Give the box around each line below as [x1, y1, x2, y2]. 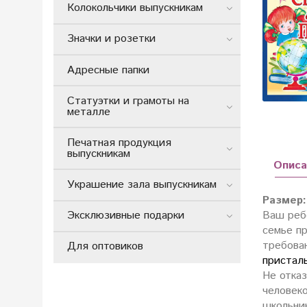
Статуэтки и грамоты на [67, 93, 189, 109]
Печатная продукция [67, 134, 171, 151]
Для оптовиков [67, 238, 143, 255]
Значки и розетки [67, 31, 156, 47]
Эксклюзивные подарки [67, 208, 184, 224]
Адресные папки [67, 62, 149, 78]
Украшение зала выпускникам [67, 177, 217, 193]
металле [67, 103, 110, 120]
